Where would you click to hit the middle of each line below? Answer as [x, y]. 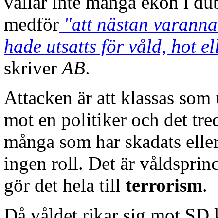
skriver [33, 68]
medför [31, 24]
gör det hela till [65, 185]
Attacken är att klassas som [110, 97]
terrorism [164, 185]
